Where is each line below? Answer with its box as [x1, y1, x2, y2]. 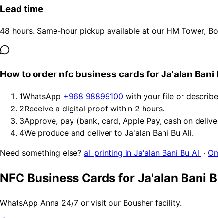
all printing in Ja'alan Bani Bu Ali [84, 147, 201, 158]
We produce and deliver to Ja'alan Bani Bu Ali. [24, 127, 194, 138]
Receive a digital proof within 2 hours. [24, 103, 164, 113]
